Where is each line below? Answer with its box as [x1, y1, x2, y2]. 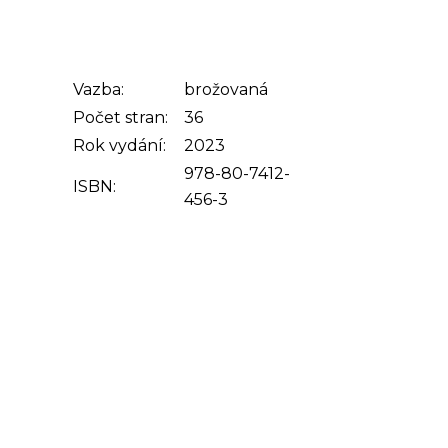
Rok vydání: [73, 136, 166, 155]
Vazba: [73, 80, 124, 99]
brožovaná [184, 80, 268, 99]
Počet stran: [73, 108, 168, 127]
